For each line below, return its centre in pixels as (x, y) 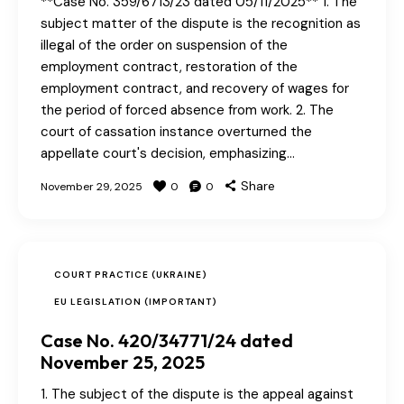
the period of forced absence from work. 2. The (187, 110)
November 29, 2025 (92, 187)
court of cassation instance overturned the (176, 132)
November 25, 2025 (123, 363)
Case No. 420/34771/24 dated (167, 341)
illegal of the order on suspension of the (164, 46)
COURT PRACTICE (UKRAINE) (131, 275)
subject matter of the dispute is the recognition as (201, 24)
